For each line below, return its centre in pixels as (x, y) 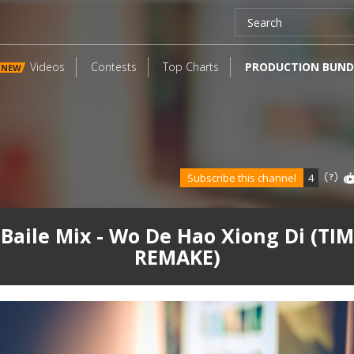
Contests (114, 67)
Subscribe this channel (245, 178)
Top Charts (191, 67)
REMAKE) (177, 257)
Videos (47, 67)
